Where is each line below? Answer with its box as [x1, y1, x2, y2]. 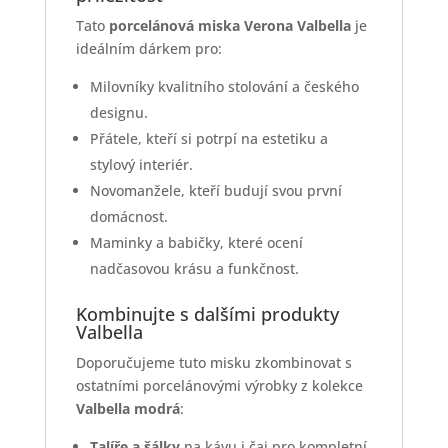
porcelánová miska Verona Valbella [108, 15, 351, 35]
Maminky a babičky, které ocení [89, 232, 303, 252]
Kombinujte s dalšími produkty [75, 301, 339, 326]
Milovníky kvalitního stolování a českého [89, 76, 359, 96]
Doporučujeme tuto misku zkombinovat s [75, 352, 352, 372]
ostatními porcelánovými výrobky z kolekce [75, 375, 363, 395]
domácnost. [89, 206, 168, 226]
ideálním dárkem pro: [75, 38, 222, 58]
